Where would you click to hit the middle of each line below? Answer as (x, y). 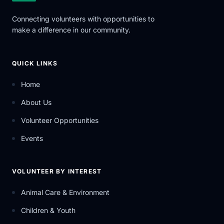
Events (32, 138)
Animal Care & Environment (65, 192)
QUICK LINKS (35, 63)
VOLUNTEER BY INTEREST (57, 171)
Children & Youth (48, 210)
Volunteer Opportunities (60, 120)
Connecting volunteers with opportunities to (83, 19)
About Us (36, 102)
